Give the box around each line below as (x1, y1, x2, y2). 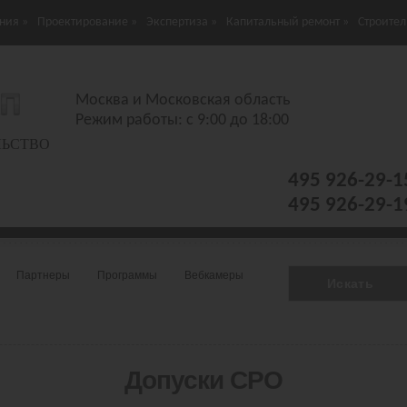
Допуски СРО (124, 365, 283, 394)
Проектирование (37, 15, 128, 29)
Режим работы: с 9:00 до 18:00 (75, 112, 289, 129)
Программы (97, 269, 157, 282)
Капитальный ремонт (226, 15, 340, 29)
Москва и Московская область (75, 92, 290, 109)
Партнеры (16, 269, 70, 282)
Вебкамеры (184, 269, 243, 282)
